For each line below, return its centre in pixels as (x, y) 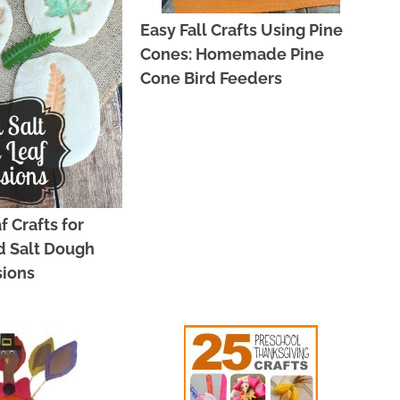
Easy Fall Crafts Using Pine (242, 29)
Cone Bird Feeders (212, 78)
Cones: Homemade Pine (233, 54)
